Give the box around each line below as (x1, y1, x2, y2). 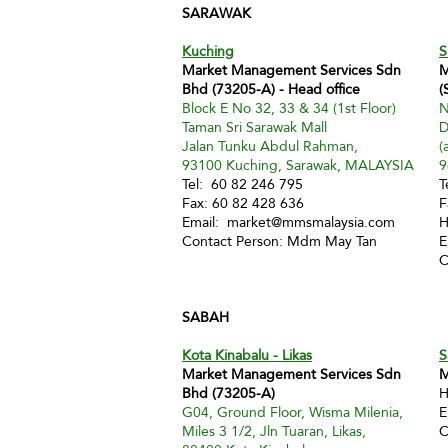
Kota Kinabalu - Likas (182, 342, 312, 368)
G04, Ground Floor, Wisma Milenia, (182, 399, 403, 425)
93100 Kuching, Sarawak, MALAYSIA (182, 152, 414, 178)
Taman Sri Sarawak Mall (182, 114, 327, 140)
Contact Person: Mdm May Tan (182, 228, 377, 254)
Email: (182, 209, 227, 235)
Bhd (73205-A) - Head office (182, 76, 360, 102)
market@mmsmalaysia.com (227, 209, 395, 235)
